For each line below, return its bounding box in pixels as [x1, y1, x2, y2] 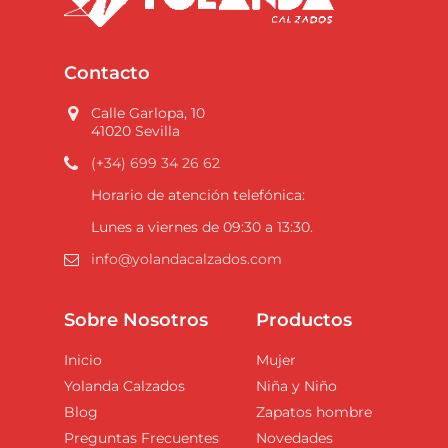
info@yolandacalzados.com [91, 249, 282, 268]
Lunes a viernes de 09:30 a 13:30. [91, 217, 313, 236]
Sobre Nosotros [64, 308, 208, 331]
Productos [256, 308, 352, 331]
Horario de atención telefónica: [91, 185, 305, 204]
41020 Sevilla [91, 121, 180, 140]
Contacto [64, 61, 150, 84]
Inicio [64, 350, 102, 369]
